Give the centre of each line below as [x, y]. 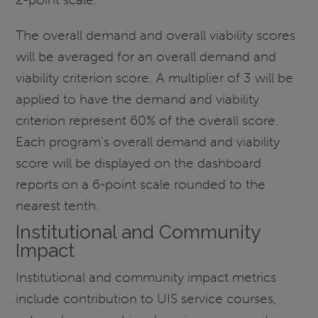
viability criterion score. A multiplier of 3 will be [155, 77]
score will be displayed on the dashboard [139, 163]
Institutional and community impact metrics [146, 277]
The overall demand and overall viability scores [156, 35]
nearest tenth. [58, 205]
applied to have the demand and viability [138, 99]
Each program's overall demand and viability [148, 141]
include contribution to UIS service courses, [147, 298]
